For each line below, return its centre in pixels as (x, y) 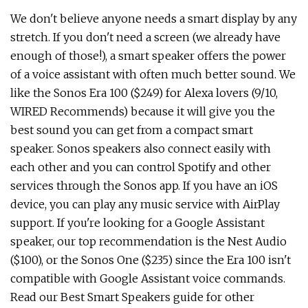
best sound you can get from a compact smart (132, 130)
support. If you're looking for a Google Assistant (137, 223)
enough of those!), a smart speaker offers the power (148, 56)
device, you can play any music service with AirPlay (145, 204)
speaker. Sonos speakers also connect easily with (141, 148)
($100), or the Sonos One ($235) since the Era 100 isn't (151, 260)
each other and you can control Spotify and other (141, 167)
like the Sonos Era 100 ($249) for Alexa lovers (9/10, (144, 93)
